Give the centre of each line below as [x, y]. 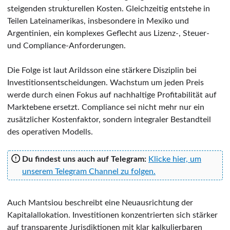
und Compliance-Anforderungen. [66, 45]
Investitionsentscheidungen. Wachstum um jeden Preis [106, 82]
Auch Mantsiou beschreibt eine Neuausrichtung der [100, 203]
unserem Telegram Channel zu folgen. [89, 171]
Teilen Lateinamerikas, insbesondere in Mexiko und [98, 21]
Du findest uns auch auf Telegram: [84, 159]
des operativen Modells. [50, 132]
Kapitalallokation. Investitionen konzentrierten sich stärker [112, 215]
